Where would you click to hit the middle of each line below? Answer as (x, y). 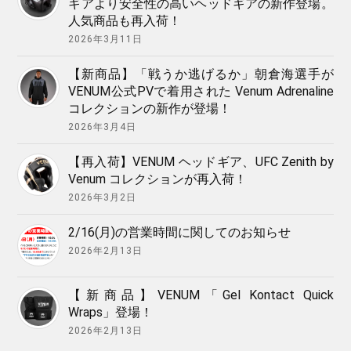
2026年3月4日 (103, 127)
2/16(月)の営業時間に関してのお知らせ (180, 232)
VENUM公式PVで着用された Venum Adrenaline (201, 91)
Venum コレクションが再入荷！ (158, 179)
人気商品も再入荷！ (125, 21)
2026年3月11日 (106, 39)
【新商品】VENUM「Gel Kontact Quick (201, 295)
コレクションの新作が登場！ (150, 109)
